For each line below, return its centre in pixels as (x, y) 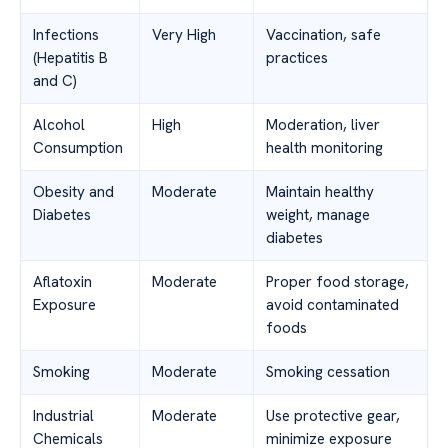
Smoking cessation (328, 372)
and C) (55, 81)
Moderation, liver (323, 125)
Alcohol (59, 125)
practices (297, 58)
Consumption (78, 148)
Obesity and (73, 192)
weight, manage (318, 215)
